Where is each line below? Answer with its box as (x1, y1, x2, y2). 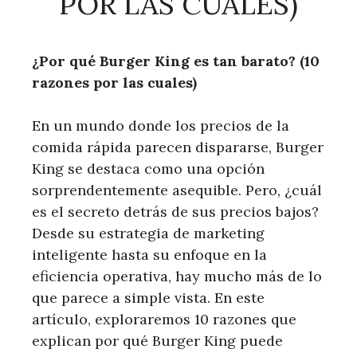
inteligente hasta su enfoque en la (32, 245, 267, 264)
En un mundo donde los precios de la (32, 116, 289, 135)
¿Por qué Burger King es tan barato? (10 (32, 51, 320, 70)
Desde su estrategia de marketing (32, 223, 265, 242)
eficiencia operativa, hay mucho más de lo (32, 266, 322, 285)
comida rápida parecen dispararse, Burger (32, 137, 324, 156)
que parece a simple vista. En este (32, 288, 265, 307)
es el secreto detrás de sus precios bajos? (32, 202, 319, 221)
